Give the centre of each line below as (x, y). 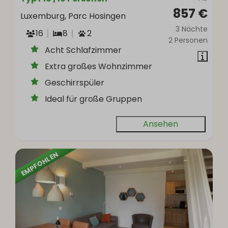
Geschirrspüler (75, 82)
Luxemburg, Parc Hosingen (73, 16)
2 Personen (188, 40)
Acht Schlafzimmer (83, 50)
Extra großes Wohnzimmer (99, 66)
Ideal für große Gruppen (94, 99)
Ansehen (161, 124)
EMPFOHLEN (40, 164)
